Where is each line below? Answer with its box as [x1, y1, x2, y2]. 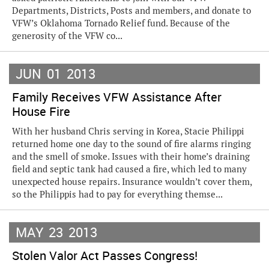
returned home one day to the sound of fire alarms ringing [12, 138, 251, 150]
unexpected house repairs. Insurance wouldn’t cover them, [12, 176, 252, 187]
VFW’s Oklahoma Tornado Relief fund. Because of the [12, 17, 230, 29]
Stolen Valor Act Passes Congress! [12, 247, 198, 264]
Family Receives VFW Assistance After [12, 89, 222, 105]
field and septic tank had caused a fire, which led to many [12, 163, 247, 175]
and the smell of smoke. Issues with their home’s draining [12, 151, 250, 162]
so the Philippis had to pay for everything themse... [12, 189, 223, 200]
